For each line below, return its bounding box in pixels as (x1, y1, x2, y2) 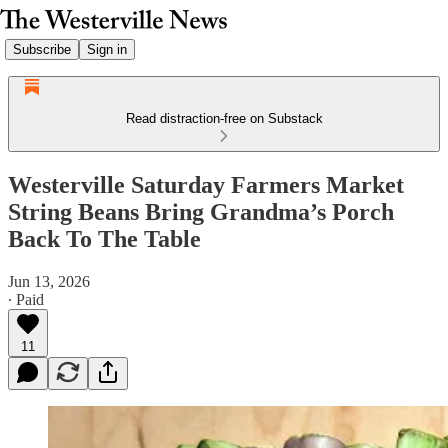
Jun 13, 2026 (8, 272, 90, 290)
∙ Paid (8, 290, 44, 308)
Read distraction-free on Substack (125, 111, 323, 126)
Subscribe (13, 41, 71, 57)
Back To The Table (8, 225, 201, 252)
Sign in (87, 41, 127, 57)
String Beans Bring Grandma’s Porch (8, 198, 394, 225)
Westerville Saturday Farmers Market (8, 171, 404, 198)
